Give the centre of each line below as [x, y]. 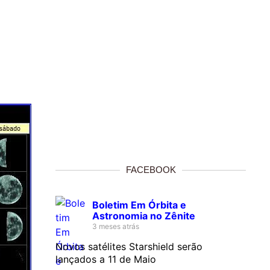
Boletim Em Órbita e [139, 205]
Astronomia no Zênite [144, 215]
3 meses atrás [116, 226]
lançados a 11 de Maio [106, 259]
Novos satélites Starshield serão [129, 246]
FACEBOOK [151, 169]
